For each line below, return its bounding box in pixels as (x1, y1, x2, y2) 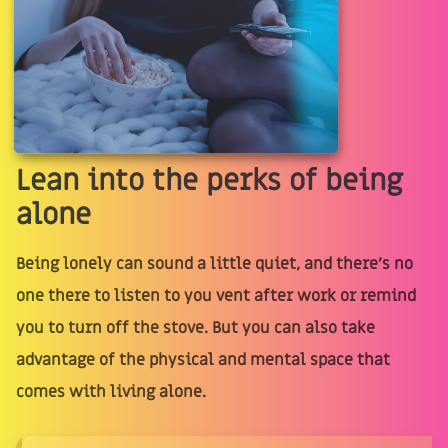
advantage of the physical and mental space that (16, 349, 390, 372)
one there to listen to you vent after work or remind (16, 285, 416, 308)
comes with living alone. (16, 381, 206, 404)
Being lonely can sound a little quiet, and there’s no (16, 253, 413, 276)
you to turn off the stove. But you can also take (16, 317, 375, 340)
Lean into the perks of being (16, 162, 403, 201)
